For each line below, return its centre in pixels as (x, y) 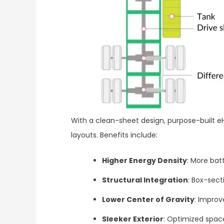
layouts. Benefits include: (114, 135)
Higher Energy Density (144, 161)
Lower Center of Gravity (148, 200)
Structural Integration (145, 180)
